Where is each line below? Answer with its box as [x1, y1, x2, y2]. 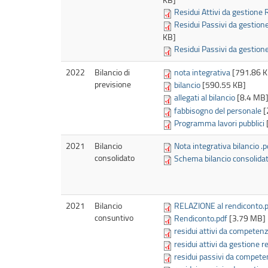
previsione [95, 78, 131, 90]
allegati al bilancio [174, 92, 235, 103]
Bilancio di [95, 66, 130, 78]
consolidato [95, 151, 135, 163]
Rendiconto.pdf [174, 212, 227, 224]
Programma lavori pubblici [174, 117, 264, 129]
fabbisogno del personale [174, 104, 261, 116]
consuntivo [95, 211, 133, 223]
